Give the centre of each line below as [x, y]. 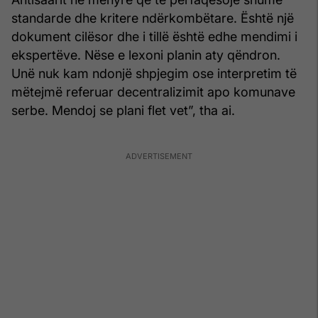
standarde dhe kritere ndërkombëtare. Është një [153, 18]
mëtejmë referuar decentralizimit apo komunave [153, 92]
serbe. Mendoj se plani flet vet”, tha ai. [123, 110]
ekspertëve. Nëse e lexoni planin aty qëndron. [146, 55]
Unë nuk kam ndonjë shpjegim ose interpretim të [154, 73]
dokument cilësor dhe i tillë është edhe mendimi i [154, 36]
